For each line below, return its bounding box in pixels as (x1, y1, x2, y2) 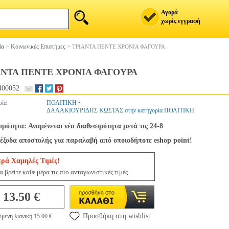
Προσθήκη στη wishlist (83, 212, 150, 220)
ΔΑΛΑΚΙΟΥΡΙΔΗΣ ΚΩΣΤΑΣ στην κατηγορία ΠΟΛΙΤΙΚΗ (47, 107, 194, 114)
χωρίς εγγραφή (161, 17, 200, 25)
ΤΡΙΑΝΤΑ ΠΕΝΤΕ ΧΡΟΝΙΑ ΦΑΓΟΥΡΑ (72, 43, 165, 50)
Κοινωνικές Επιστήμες (11, 43, 65, 50)
